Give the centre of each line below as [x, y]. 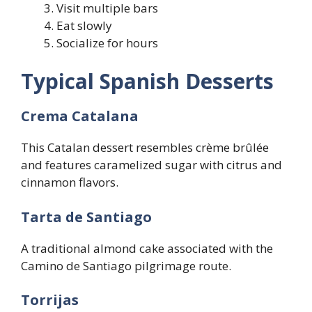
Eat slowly [84, 25]
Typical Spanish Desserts [147, 81]
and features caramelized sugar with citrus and [151, 165]
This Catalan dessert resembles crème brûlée [145, 148]
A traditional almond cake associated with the [147, 248]
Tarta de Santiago [86, 217]
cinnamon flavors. [70, 182]
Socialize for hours [107, 42]
